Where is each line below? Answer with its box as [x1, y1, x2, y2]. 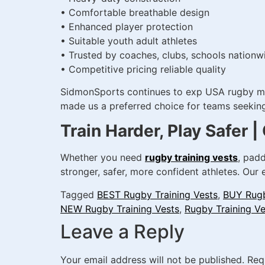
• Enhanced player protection [60, 20, 193, 33]
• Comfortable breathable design [60, 6, 209, 18]
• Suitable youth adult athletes [60, 34, 197, 47]
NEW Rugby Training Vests [60, 202, 179, 215]
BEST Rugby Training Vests [97, 188, 218, 201]
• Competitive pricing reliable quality [60, 63, 226, 75]
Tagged [60, 188, 97, 201]
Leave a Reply [60, 219, 185, 243]
